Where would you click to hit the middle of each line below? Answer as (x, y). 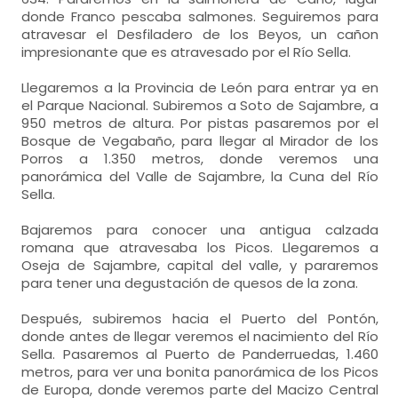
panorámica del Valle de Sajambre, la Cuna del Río (200, 176)
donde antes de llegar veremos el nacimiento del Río (200, 336)
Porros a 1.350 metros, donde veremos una (200, 159)
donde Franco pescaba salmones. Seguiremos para (200, 16)
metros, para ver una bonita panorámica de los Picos (200, 372)
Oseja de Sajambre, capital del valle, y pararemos (200, 265)
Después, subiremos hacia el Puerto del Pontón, (200, 318)
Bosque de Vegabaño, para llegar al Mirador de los (200, 141)
